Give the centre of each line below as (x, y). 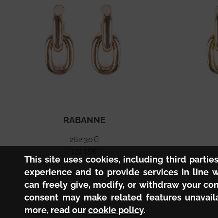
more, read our (56, 210)
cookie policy (116, 210)
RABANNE (84, 120)
